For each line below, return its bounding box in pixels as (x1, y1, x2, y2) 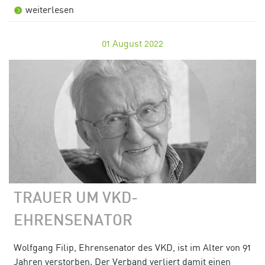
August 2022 (112, 37, 163, 49)
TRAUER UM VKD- (14, 192, 138, 206)
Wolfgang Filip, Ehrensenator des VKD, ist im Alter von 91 (14, 241, 251, 254)
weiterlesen (25, 3, 74, 15)
